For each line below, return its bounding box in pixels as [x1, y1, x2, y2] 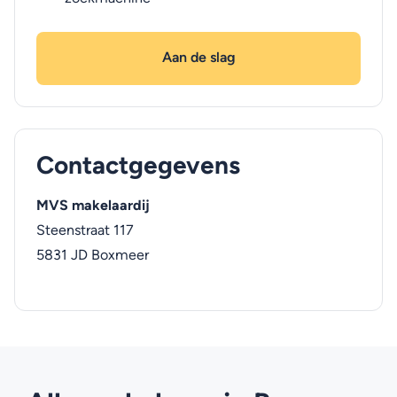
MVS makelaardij [36, 197, 150, 214]
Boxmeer [91, 246, 149, 263]
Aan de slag [161, 49, 236, 66]
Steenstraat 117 [36, 222, 134, 238]
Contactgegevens [36, 150, 240, 180]
